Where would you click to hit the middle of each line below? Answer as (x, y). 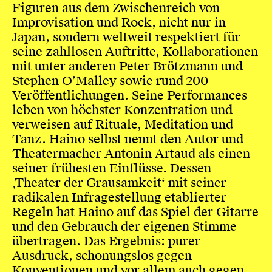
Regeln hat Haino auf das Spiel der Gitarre (135, 212)
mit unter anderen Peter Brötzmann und (127, 66)
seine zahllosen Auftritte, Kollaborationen (135, 52)
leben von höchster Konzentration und (122, 110)
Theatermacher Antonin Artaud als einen (131, 154)
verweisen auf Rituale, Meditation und (122, 125)
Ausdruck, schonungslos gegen (102, 256)
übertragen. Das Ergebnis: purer (106, 241)
